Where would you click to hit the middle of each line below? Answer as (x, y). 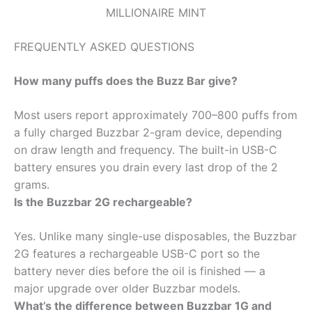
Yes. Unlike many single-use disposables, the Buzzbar (155, 236)
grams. (32, 184)
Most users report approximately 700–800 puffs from (156, 115)
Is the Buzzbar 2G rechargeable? (103, 202)
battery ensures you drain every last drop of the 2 (146, 167)
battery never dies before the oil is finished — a (140, 271)
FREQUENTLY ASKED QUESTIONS (104, 46)
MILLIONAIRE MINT (156, 12)
